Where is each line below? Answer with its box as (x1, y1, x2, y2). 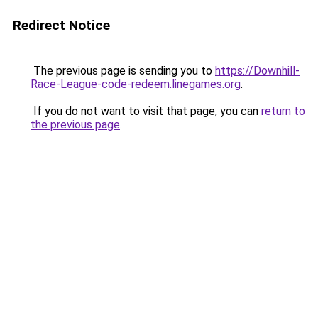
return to (261, 104, 305, 118)
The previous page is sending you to (31, 64, 215, 77)
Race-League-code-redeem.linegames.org (31, 77, 241, 91)
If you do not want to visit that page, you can (31, 104, 261, 118)
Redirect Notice (13, 17, 110, 33)
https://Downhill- (215, 64, 300, 77)
